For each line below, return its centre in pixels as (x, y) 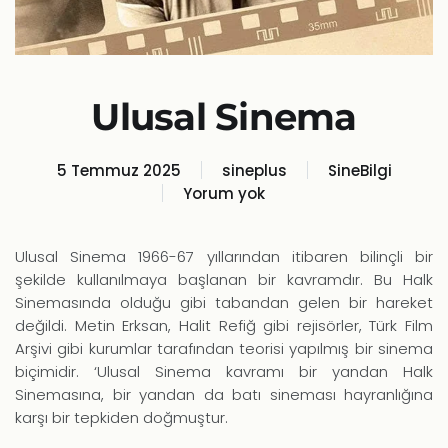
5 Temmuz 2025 (118, 170)
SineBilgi (359, 170)
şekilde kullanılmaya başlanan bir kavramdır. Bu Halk (224, 279)
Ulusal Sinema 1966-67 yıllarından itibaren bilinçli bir (224, 256)
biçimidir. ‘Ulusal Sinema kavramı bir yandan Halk (224, 371)
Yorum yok (224, 193)
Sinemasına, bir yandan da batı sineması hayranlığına (224, 394)
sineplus (254, 170)
